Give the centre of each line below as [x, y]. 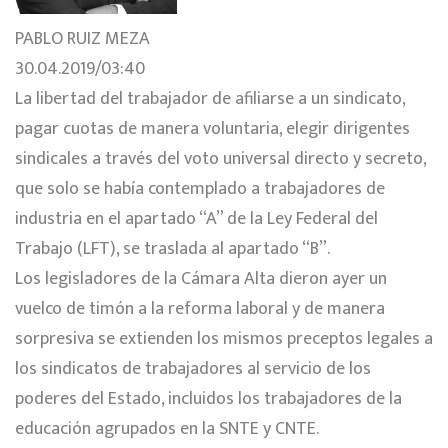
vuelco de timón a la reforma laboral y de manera [200, 308]
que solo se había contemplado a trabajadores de [200, 188]
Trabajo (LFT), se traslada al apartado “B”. [172, 248]
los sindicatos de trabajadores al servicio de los [193, 368]
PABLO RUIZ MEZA [82, 38]
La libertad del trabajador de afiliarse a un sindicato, [210, 98]
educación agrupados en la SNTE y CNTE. [167, 428]
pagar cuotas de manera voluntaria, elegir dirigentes [212, 128]
